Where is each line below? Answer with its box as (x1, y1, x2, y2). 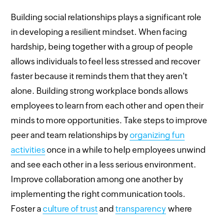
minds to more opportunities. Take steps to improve (11, 115, 208, 125)
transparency (115, 203, 166, 214)
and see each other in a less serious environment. (11, 159, 197, 169)
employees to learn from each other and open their (11, 100, 204, 110)
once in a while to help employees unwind (45, 144, 206, 155)
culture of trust (43, 203, 98, 214)
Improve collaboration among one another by (11, 174, 184, 184)
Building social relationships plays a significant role (11, 12, 202, 22)
